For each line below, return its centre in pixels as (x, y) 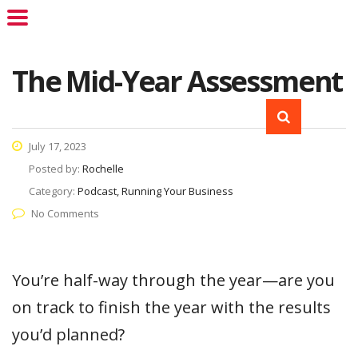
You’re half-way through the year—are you (173, 280)
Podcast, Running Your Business (155, 191)
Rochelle (103, 169)
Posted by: (56, 169)
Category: (53, 191)
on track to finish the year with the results (171, 307)
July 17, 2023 (56, 146)
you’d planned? (68, 334)
